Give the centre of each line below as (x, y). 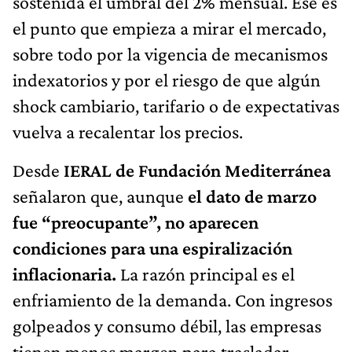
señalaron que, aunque (100, 196)
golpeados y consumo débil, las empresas (167, 325)
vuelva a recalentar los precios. (128, 131)
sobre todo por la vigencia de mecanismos (170, 53)
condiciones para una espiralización (152, 247)
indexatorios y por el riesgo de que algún (167, 79)
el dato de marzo (252, 196)
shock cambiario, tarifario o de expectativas (176, 105)
